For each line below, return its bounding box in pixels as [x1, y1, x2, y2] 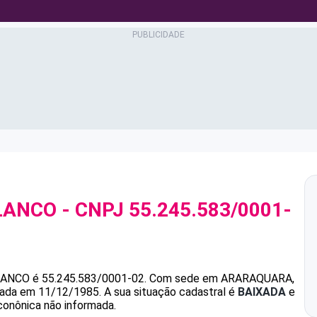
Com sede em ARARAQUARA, [149, 272, 294, 285]
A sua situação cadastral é [101, 285, 238, 299]
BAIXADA [238, 285, 286, 299]
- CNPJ [57, 198, 129, 221]
